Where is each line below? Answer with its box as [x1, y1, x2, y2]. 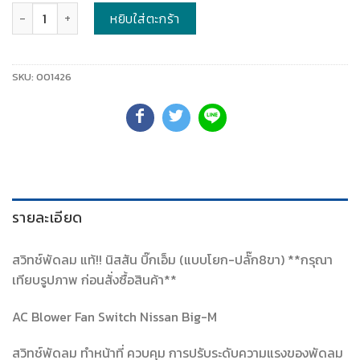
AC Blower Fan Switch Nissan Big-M [12, 306, 217, 326]
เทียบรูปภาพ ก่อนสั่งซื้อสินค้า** [12, 269, 177, 289]
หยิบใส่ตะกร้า [110, 8, 180, 28]
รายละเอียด [12, 206, 83, 228]
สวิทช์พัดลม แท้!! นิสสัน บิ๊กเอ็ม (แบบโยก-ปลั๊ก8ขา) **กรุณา [12, 249, 333, 269]
